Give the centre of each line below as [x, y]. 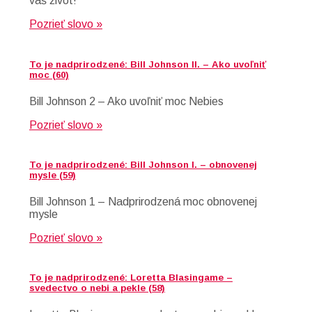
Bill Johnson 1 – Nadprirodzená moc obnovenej [143, 202]
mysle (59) [53, 175]
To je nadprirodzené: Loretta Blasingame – [131, 278]
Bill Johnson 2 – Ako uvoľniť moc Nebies [126, 101]
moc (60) [49, 75]
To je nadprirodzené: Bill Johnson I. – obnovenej [143, 164]
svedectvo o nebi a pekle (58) [97, 288]
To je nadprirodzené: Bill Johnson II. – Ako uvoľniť [148, 64]
